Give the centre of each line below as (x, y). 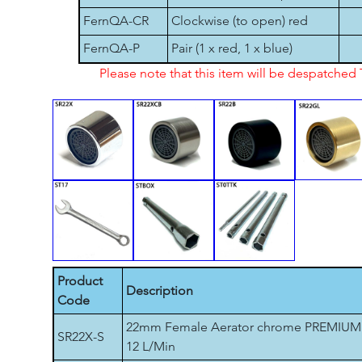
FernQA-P (111, 48)
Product (80, 281)
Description (160, 290)
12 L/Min (151, 346)
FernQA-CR (116, 21)
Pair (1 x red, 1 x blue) (232, 48)
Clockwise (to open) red (239, 21)
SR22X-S (81, 337)
